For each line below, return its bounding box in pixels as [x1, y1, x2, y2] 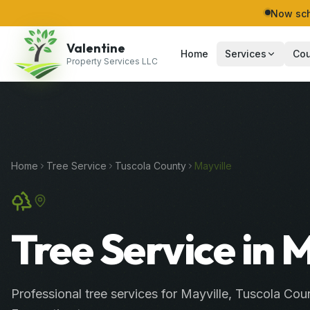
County [151, 159, 186, 172]
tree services [85, 286, 158, 301]
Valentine [66, 40, 125, 56]
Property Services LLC [66, 56, 158, 66]
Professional [11, 286, 85, 301]
